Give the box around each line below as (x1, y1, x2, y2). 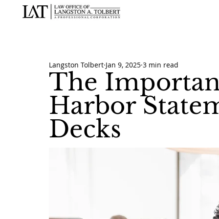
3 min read (143, 60, 178, 69)
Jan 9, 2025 (106, 60, 141, 69)
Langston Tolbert (49, 60, 104, 69)
